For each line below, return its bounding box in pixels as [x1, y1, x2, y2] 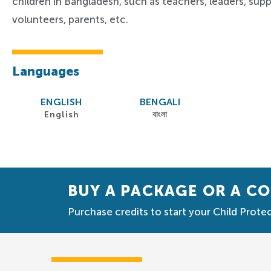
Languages [12, 64, 79, 79]
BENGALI [139, 96, 181, 108]
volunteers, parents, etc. [12, 13, 128, 25]
